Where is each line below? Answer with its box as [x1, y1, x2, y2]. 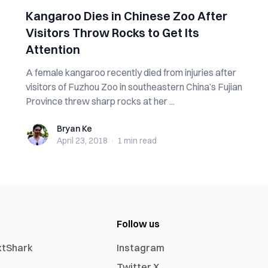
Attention [25, 42, 80, 57]
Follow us [117, 218, 160, 230]
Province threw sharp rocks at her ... [25, 95, 175, 107]
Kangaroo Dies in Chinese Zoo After [25, 8, 227, 23]
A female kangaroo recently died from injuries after [25, 66, 236, 78]
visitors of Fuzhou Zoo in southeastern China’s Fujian [25, 81, 242, 93]
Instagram [117, 242, 165, 254]
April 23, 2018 [56, 135, 108, 146]
